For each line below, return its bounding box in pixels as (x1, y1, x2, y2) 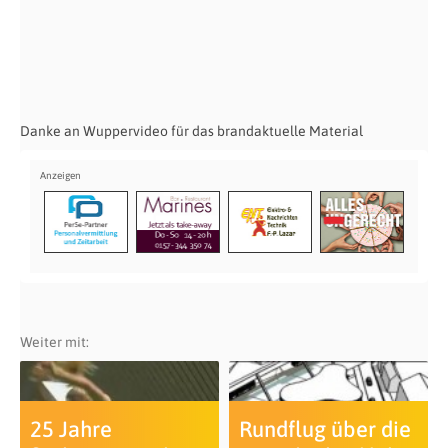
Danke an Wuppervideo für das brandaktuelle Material (20, 122, 366, 139)
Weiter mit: (20, 333, 89, 350)
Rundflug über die (238, 415, 411, 442)
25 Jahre (29, 415, 112, 442)
